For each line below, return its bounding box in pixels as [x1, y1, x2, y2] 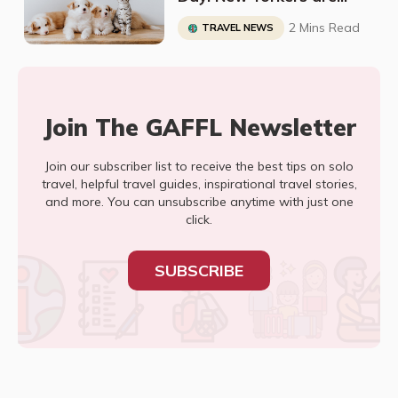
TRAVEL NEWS [201, 21, 274, 34]
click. [186, 211, 212, 227]
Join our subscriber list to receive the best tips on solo [44, 158, 354, 174]
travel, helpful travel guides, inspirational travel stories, [41, 176, 357, 192]
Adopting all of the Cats [177, 8, 359, 27]
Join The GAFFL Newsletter [42, 113, 356, 142]
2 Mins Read [288, 20, 360, 36]
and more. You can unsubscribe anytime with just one [44, 194, 354, 210]
